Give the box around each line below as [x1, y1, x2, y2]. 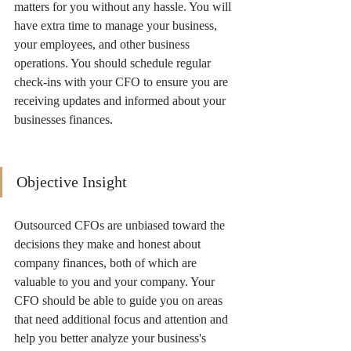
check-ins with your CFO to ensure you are [14, 74, 231, 89]
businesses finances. [14, 112, 116, 126]
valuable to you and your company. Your [14, 274, 218, 288]
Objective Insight [16, 172, 127, 190]
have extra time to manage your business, [14, 18, 220, 32]
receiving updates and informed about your [14, 93, 229, 107]
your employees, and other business [14, 37, 193, 51]
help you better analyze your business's [14, 331, 209, 345]
